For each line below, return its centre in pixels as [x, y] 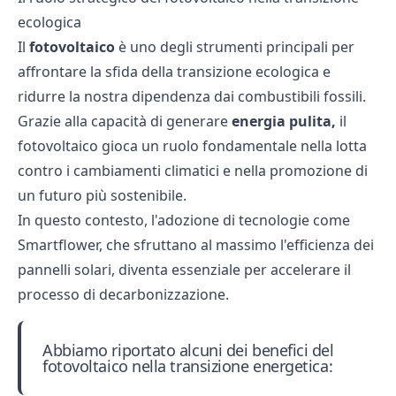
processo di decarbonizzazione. [123, 294]
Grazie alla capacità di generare [125, 121]
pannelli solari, [66, 270]
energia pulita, [284, 121]
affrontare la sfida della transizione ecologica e [174, 72]
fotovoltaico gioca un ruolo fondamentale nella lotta [192, 146]
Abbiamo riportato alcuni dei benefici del [188, 350]
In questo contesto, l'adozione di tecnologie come [184, 220]
